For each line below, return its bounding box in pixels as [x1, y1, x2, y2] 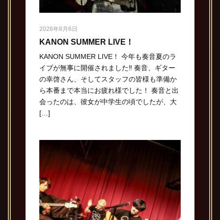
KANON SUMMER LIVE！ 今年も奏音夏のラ [39, 53, 176, 61]
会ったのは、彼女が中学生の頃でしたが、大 [39, 98, 177, 106]
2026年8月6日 [39, 25, 78, 32]
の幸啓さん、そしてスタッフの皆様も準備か [39, 75, 177, 83]
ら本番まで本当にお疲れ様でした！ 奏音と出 [39, 86, 179, 95]
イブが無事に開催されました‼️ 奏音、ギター [39, 64, 175, 72]
